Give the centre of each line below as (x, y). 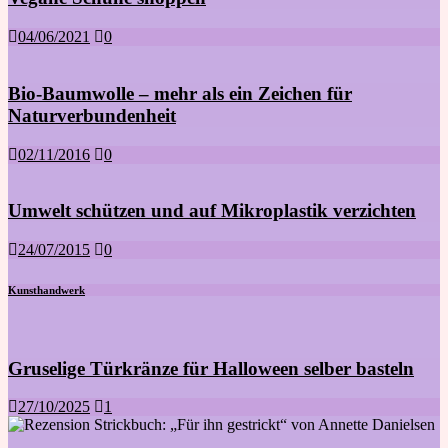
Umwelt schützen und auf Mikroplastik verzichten (212, 211)
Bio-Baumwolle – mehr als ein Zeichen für (180, 93)
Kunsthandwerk (46, 289)
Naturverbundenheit (92, 115)
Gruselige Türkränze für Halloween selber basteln (211, 368)
